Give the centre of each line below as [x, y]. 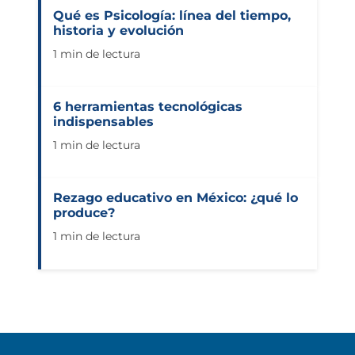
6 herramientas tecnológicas [148, 106]
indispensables [103, 121]
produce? [84, 212]
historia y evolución [118, 30]
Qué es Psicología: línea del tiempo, [172, 15]
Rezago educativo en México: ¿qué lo [176, 197]
